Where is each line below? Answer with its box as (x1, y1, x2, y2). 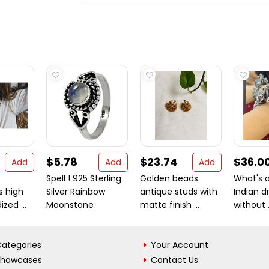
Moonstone (46, 199, 94, 211)
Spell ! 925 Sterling (46, 172, 121, 184)
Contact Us (151, 254, 198, 266)
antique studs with (140, 186, 217, 198)
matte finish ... (140, 199, 199, 211)
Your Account (151, 239, 208, 251)
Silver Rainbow (46, 186, 105, 198)
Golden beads (140, 172, 198, 184)
